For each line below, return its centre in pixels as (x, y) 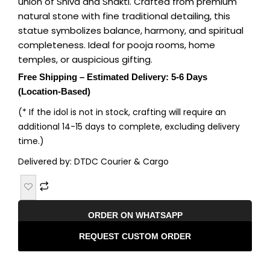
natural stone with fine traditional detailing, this (124, 16)
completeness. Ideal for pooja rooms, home (117, 45)
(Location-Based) (54, 92)
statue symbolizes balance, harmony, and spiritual (131, 31)
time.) (31, 141)
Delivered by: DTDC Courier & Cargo (93, 162)
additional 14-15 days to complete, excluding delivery (129, 127)
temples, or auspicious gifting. (85, 60)
